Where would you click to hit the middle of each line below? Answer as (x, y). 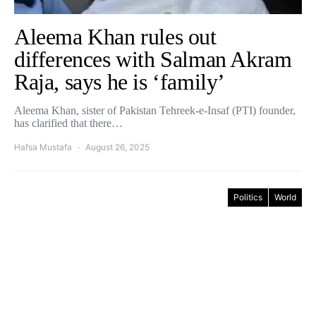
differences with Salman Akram (153, 59)
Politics (248, 197)
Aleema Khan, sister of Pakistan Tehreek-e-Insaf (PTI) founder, (155, 110)
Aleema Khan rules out (115, 37)
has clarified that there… (68, 123)
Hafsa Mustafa (43, 147)
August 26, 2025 (117, 147)
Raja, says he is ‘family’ (120, 82)
